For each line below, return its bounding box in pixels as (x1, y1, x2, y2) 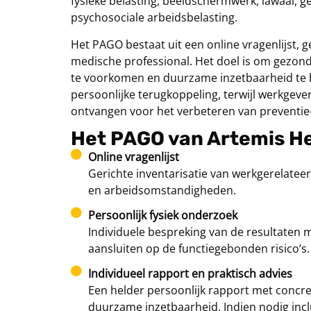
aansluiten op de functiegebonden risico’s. (88, 241, 310, 257)
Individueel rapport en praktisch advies (88, 266, 292, 282)
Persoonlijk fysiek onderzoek (88, 208, 237, 224)
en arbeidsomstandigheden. (88, 183, 236, 199)
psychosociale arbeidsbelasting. (71, 10, 237, 26)
